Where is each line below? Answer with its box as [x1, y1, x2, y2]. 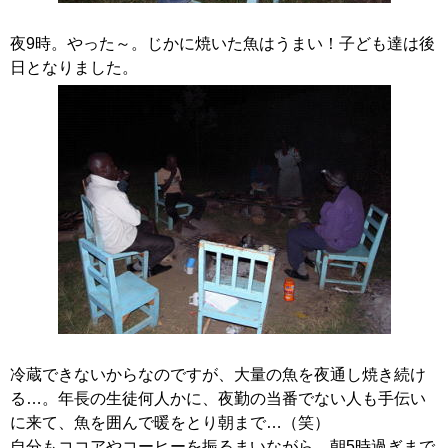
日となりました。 [10, 59, 138, 76]
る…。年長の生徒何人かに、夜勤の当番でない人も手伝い [10, 390, 426, 407]
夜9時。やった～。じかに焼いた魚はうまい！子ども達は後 [10, 35, 435, 52]
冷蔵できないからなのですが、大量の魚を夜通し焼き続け [10, 366, 426, 383]
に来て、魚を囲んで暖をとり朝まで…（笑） [10, 414, 330, 431]
